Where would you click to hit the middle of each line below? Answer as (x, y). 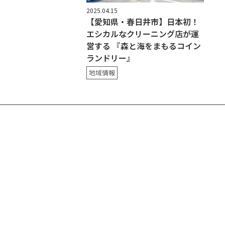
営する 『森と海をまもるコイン (144, 46)
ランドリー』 (110, 58)
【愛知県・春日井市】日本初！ (143, 22)
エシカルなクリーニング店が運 (143, 34)
